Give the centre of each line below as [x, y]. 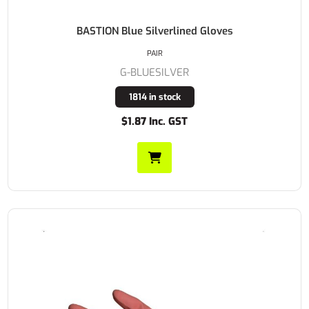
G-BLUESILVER [154, 73]
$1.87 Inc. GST [154, 122]
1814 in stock [154, 97]
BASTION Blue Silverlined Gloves [154, 31]
